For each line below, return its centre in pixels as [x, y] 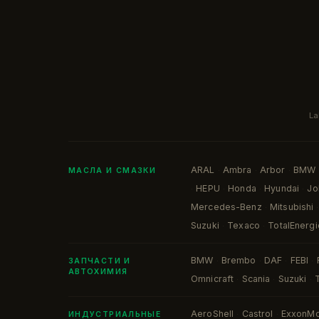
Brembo [239, 260]
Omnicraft [213, 279]
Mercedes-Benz [226, 207]
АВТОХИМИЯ [98, 272]
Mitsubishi [292, 207]
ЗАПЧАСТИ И [100, 261]
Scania [256, 279]
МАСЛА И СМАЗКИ [113, 171]
